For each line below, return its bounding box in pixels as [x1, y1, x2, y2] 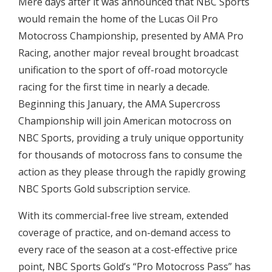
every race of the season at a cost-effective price [18, 243, 237, 257]
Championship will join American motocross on [18, 114, 231, 128]
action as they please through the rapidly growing [18, 165, 246, 179]
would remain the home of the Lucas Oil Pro [18, 12, 218, 26]
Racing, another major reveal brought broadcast [18, 46, 239, 60]
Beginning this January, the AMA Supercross [18, 97, 220, 111]
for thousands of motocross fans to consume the [18, 148, 242, 162]
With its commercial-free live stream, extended [18, 209, 228, 223]
